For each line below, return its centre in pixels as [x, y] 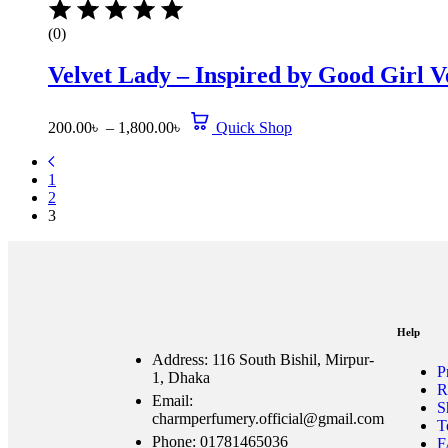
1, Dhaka [181, 378]
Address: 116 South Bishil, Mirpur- [263, 360]
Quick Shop [254, 128]
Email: [172, 401]
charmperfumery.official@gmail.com [268, 419]
